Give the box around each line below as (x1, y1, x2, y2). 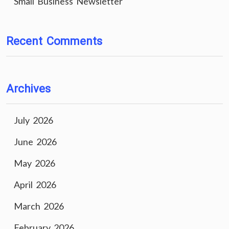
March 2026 (14, 200, 64, 212)
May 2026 (14, 157, 55, 169)
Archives (6, 82, 51, 95)
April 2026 (14, 179, 56, 190)
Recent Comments (6, 35, 102, 48)
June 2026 (14, 136, 57, 147)
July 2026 (14, 114, 53, 126)
